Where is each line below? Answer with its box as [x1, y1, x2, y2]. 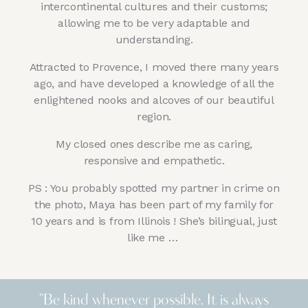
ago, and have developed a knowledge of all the [34, 76, 274, 90]
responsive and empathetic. [83, 153, 225, 167]
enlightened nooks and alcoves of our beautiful [34, 93, 274, 107]
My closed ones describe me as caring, [55, 137, 253, 151]
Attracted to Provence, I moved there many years [29, 60, 279, 74]
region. [137, 109, 171, 123]
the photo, [34, 197, 89, 211]
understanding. [115, 32, 193, 46]
